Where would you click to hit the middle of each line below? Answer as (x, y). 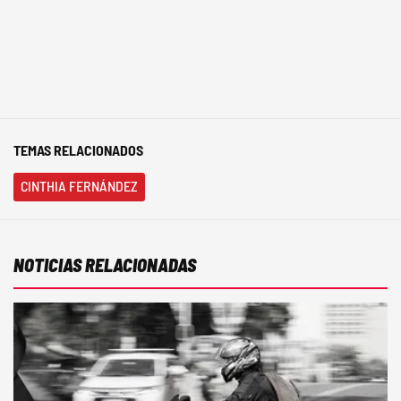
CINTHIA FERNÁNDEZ (79, 186)
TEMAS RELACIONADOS (78, 150)
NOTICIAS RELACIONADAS (105, 265)
